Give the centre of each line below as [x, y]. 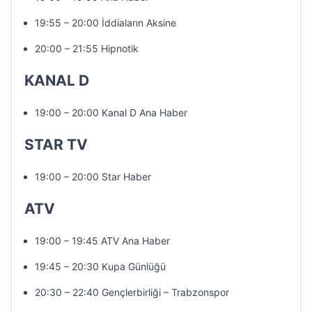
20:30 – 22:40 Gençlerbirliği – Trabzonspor [132, 292]
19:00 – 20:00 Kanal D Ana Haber [111, 112]
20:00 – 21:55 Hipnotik [87, 48]
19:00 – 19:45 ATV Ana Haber [102, 241]
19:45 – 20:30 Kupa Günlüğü [100, 266]
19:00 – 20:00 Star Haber [93, 177]
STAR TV [56, 145]
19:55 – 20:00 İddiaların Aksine [106, 23]
